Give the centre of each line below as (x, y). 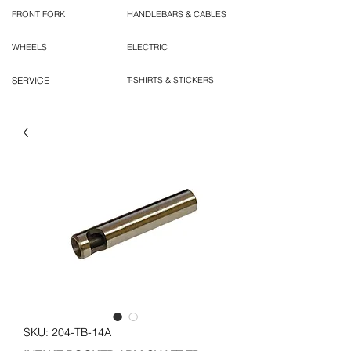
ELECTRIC (147, 47)
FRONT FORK (38, 14)
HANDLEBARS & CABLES (177, 14)
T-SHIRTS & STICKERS (170, 80)
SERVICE (31, 81)
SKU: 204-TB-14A (67, 333)
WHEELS (29, 47)
